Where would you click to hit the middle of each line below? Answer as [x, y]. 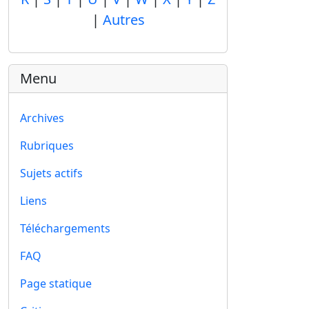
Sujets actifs [51, 173]
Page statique [56, 283]
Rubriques [47, 146]
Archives [42, 118]
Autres [123, 20]
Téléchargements [65, 228]
